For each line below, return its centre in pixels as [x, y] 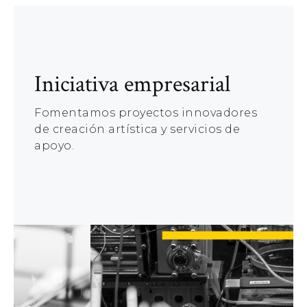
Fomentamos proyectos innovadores [146, 113]
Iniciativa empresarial [132, 84]
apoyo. [54, 146]
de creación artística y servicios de [137, 129]
